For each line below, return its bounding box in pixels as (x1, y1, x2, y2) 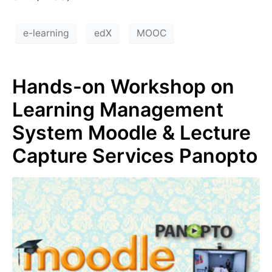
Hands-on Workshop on (12, 74, 234, 98)
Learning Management (12, 97, 223, 121)
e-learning (23, 27, 69, 39)
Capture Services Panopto (12, 143, 257, 168)
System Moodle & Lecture (12, 120, 251, 144)
